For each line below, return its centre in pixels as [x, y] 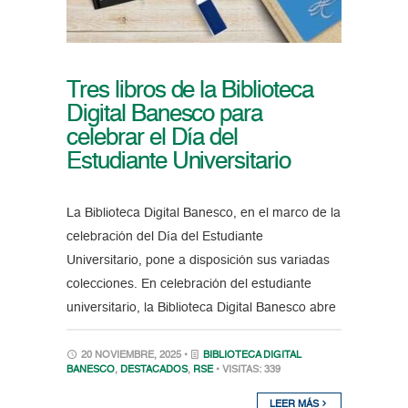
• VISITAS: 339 [248, 371]
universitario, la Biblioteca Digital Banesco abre [201, 308]
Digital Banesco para [164, 115]
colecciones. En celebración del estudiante [189, 285]
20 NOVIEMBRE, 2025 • [134, 356]
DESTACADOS [153, 371]
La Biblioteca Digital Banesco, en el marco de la [203, 214]
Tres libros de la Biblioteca [189, 92]
